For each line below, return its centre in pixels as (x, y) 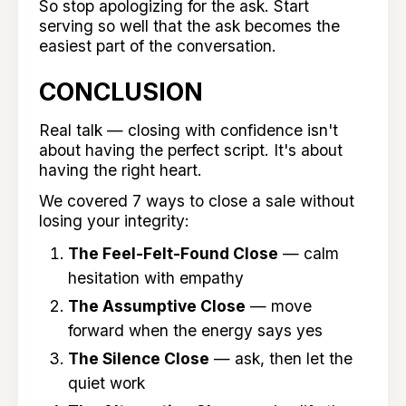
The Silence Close (138, 359)
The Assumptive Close (156, 306)
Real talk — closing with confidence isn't (189, 130)
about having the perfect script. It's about (191, 150)
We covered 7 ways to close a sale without (197, 200)
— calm (308, 254)
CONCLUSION (121, 92)
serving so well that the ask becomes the (190, 25)
